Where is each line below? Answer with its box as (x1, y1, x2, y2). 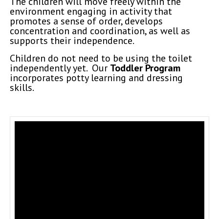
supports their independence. (10, 34, 134, 47)
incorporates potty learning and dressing (10, 71, 183, 85)
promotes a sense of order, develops (10, 15, 163, 28)
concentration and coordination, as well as (10, 24, 190, 38)
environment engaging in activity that (10, 5, 172, 18)
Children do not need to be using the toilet (10, 52, 192, 65)
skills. (10, 81, 34, 94)
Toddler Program (110, 62, 180, 75)
